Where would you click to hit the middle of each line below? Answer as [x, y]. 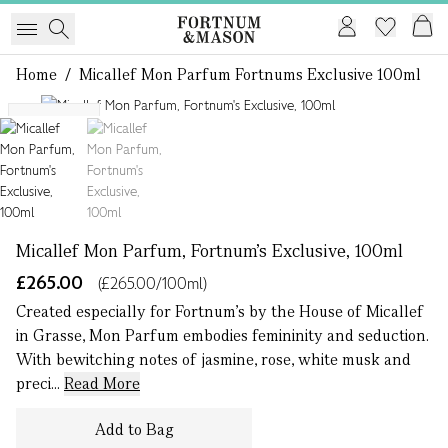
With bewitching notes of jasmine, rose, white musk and [213, 359]
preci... [40, 383]
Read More [102, 383]
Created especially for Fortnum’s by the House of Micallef [220, 311]
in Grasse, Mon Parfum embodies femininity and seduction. [222, 335]
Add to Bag [134, 429]
